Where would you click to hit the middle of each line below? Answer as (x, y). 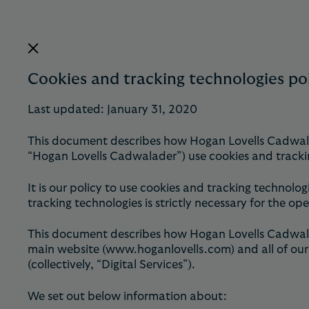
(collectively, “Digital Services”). (111, 265)
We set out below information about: (127, 297)
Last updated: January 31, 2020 (112, 109)
